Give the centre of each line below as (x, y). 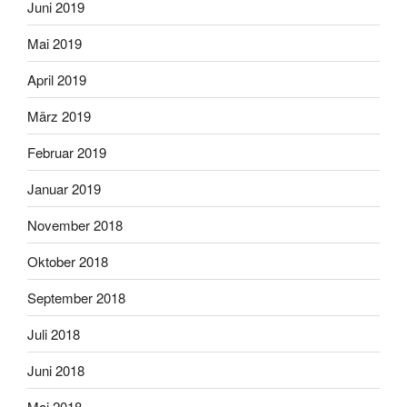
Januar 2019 (64, 188)
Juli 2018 (54, 333)
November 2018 (75, 224)
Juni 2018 (56, 370)
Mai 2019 (55, 43)
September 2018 (76, 297)
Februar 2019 (67, 152)
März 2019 (59, 115)
